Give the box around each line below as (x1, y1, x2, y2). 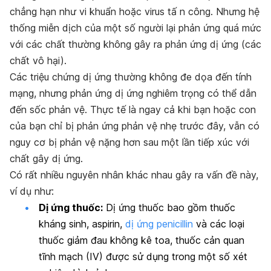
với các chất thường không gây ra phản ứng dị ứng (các (10, 38, 261, 50)
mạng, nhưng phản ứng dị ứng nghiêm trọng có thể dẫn (10, 87, 256, 99)
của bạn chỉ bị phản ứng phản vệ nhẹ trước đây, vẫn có (10, 119, 260, 132)
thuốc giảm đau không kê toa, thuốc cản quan (39, 233, 244, 246)
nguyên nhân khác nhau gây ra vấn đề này (67, 168, 256, 181)
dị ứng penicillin (125, 217, 193, 230)
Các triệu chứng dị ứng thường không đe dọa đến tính (10, 70, 252, 83)
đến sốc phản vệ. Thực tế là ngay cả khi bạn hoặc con (10, 103, 256, 116)
